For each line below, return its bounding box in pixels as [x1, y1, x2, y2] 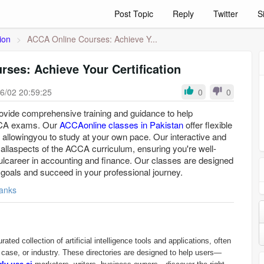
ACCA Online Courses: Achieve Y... [27, 33, 157, 45]
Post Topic [114, 8, 153, 19]
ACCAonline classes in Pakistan [60, 118, 183, 131]
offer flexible [183, 118, 232, 131]
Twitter [213, 8, 238, 19]
